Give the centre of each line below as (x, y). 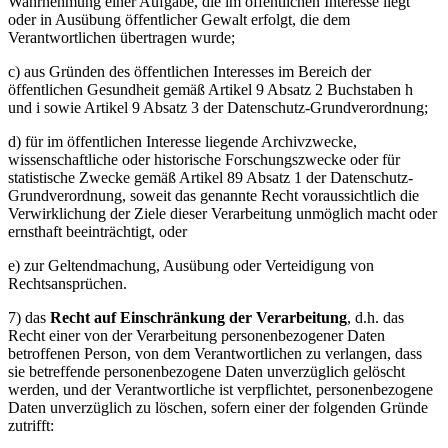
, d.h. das (375, 317)
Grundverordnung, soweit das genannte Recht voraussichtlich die (213, 195)
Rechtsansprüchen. (67, 283)
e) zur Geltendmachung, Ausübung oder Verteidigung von (191, 265)
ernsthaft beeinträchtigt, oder (97, 231)
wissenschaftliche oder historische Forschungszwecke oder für (204, 159)
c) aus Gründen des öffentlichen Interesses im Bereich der (189, 71)
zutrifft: (31, 425)
